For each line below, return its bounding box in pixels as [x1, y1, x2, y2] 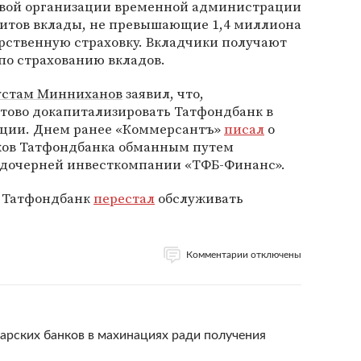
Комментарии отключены [186, 250, 301, 259]
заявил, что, [122, 84, 204, 103]
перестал [93, 189, 155, 208]
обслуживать [155, 189, 243, 208]
